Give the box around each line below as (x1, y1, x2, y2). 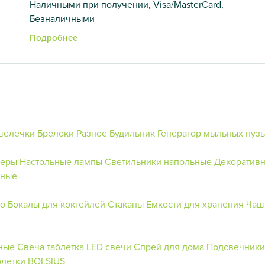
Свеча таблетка (17, 240, 84, 253)
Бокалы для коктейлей (8, 197, 105, 211)
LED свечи (86, 240, 131, 253)
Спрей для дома (134, 240, 204, 253)
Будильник (109, 126, 155, 140)
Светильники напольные (105, 154, 212, 168)
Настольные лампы (20, 154, 105, 168)
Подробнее (29, 31, 77, 44)
